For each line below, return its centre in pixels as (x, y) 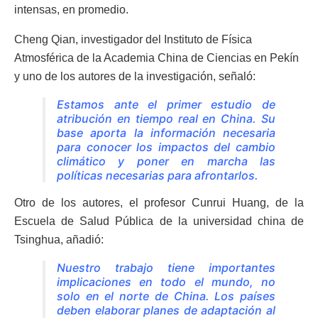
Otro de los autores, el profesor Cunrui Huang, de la (159, 202)
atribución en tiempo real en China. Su (166, 118)
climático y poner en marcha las (166, 161)
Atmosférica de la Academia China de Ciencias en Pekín (157, 57)
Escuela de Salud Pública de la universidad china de (159, 221)
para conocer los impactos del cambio (166, 147)
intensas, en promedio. (71, 9)
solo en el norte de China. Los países (166, 296)
